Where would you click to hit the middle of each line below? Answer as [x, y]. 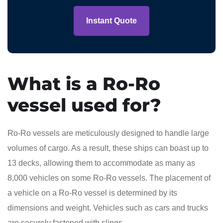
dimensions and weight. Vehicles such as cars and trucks [108, 208]
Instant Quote [111, 20]
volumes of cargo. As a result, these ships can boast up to [108, 148]
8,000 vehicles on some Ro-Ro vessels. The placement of [109, 178]
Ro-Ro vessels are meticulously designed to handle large [108, 133]
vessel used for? [84, 105]
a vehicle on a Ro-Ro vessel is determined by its [92, 193]
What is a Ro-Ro [84, 83]
